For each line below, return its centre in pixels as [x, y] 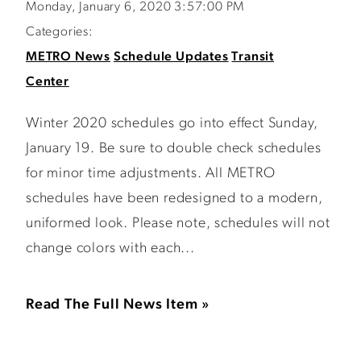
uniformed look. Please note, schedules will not [178, 224]
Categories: [60, 32]
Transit [253, 57]
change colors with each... [110, 249]
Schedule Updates [171, 57]
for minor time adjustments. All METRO [151, 174]
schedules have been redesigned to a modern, [174, 199]
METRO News [68, 57]
